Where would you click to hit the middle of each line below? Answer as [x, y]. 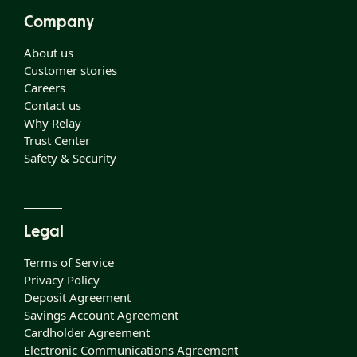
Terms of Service [69, 263]
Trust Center [57, 141]
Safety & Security [70, 158]
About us [49, 53]
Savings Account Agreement [101, 315]
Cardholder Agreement [87, 333]
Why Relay [53, 123]
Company [59, 23]
